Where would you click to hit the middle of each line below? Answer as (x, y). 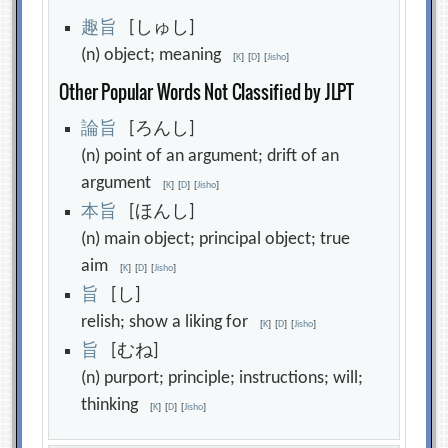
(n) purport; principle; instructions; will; (222, 378)
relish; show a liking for (171, 322)
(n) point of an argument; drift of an (210, 156)
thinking (116, 405)
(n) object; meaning (157, 55)
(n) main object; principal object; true (216, 239)
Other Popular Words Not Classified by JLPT (207, 92)
